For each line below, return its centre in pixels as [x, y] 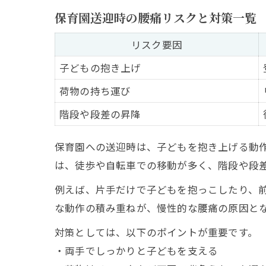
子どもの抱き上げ [100, 68]
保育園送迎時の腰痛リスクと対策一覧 [156, 18]
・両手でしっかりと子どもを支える [137, 251]
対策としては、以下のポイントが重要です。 [156, 232]
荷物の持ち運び [95, 91]
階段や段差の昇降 [100, 114]
